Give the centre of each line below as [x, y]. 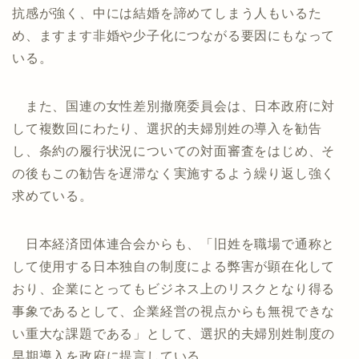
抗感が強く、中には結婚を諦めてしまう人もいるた [167, 13]
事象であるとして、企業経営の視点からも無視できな [174, 311]
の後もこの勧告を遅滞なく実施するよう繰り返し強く [174, 173]
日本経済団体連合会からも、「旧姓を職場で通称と [174, 244]
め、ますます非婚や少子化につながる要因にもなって [174, 36]
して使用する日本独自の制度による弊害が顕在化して [174, 266]
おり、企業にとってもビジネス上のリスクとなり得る [174, 289]
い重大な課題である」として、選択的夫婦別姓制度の [174, 334]
